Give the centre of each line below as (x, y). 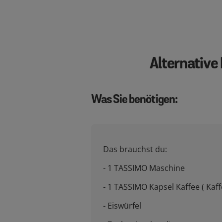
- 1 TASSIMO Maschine (144, 168)
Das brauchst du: (135, 149)
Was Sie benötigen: (134, 100)
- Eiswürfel (122, 206)
